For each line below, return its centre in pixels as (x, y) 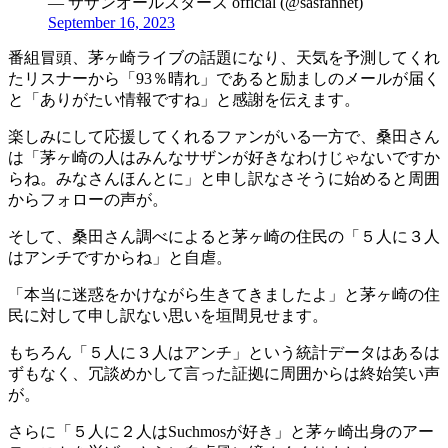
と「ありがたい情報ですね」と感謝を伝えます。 (184, 100)
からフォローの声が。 (88, 200)
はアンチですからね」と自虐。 (120, 258)
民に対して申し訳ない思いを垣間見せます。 (168, 316)
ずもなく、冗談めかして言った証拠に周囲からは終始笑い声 (224, 374)
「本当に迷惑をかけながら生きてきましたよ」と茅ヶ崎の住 (224, 295)
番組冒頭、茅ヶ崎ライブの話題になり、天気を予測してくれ (224, 58)
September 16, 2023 (111, 23)
